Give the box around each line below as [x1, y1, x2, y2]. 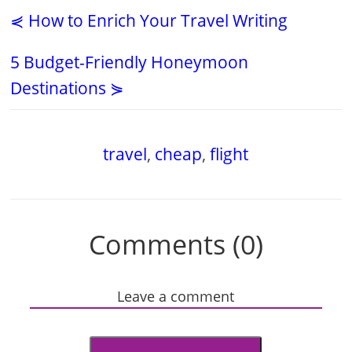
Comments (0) [88, 226, 263, 263]
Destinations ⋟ [10, 77, 125, 100]
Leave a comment [117, 287, 235, 306]
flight [210, 143, 249, 166]
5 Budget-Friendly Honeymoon [10, 51, 249, 74]
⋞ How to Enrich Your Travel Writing [10, 9, 288, 32]
